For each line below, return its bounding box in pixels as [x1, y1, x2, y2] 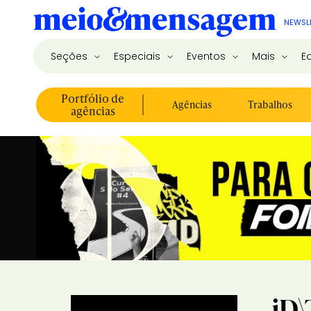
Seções [51, 51, 90, 62]
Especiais [114, 51, 163, 62]
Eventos [187, 51, 228, 62]
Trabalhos [248, 98, 292, 111]
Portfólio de [61, 90, 124, 106]
